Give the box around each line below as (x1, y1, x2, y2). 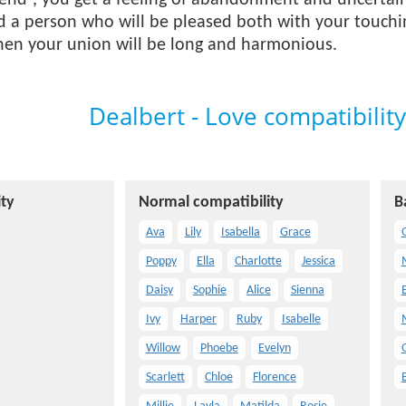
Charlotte (234, 255, 282, 268)
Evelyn (257, 342, 291, 355)
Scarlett (145, 371, 185, 384)
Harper (179, 313, 217, 326)
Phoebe (199, 342, 238, 355)
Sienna (290, 284, 324, 297)
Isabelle (281, 313, 321, 326)
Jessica (301, 255, 335, 268)
